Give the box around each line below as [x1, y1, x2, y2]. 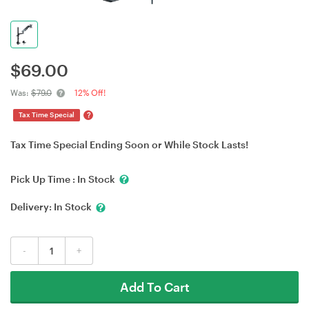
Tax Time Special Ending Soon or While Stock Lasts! [10, 139, 248, 150]
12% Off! [74, 88, 106, 97]
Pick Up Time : [10, 173, 77, 185]
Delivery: [10, 201, 54, 213]
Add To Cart [119, 279, 190, 295]
